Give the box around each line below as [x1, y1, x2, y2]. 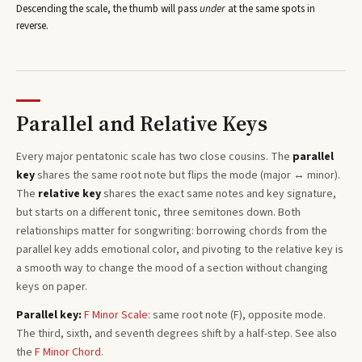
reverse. [16, 18, 48, 34]
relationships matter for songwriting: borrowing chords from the [16, 222, 327, 239]
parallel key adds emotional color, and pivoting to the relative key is [16, 241, 343, 258]
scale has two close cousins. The [128, 148, 290, 165]
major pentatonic [46, 148, 128, 165]
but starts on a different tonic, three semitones [16, 204, 246, 221]
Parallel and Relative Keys [16, 109, 267, 139]
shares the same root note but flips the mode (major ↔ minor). [35, 166, 340, 183]
